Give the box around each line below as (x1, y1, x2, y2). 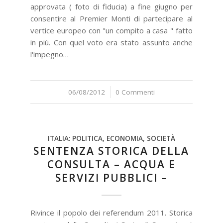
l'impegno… (30, 49, 69, 59)
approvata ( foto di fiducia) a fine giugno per (30, 1, 193, 11)
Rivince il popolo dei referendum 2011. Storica (30, 208, 193, 218)
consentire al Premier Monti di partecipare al (30, 13, 193, 23)
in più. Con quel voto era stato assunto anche (30, 37, 193, 47)
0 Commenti (115, 88, 155, 97)
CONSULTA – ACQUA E (47, 157, 176, 171)
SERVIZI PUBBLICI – (55, 171, 168, 185)
